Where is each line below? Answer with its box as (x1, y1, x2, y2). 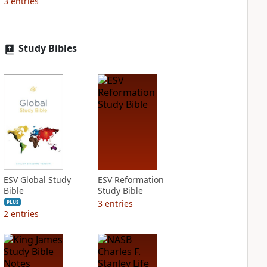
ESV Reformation (97, 174, 164, 185)
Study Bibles (18, 42, 77, 55)
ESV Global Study (3, 174, 71, 185)
